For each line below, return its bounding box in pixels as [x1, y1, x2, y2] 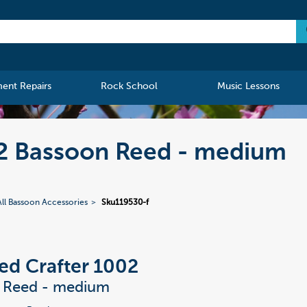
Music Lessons [217, 82, 280, 92]
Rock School [101, 82, 158, 92]
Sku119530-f [101, 199, 149, 208]
